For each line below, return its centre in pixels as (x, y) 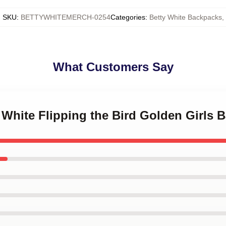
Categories (128, 17)
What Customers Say (113, 67)
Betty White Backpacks (185, 17)
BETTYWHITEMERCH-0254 (65, 17)
